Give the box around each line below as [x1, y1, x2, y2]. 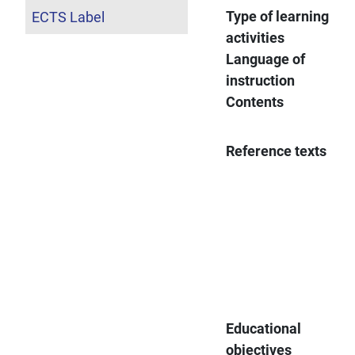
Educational [226, 319, 302, 337]
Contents [226, 93, 284, 110]
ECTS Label [32, 8, 105, 25]
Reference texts [226, 142, 327, 159]
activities [226, 29, 285, 46]
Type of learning [226, 7, 330, 25]
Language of [226, 50, 306, 67]
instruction [226, 71, 296, 89]
